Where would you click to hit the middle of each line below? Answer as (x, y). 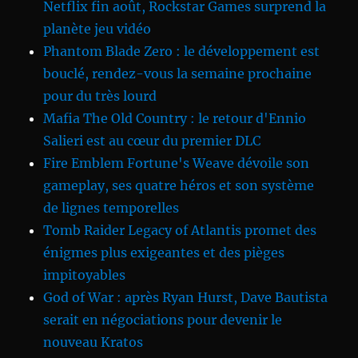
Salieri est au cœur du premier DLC (152, 141)
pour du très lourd (100, 96)
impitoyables (85, 275)
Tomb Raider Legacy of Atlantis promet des (180, 231)
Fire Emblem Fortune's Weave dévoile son (177, 163)
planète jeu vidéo (97, 29)
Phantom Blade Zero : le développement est (182, 52)
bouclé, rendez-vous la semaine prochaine (178, 74)
